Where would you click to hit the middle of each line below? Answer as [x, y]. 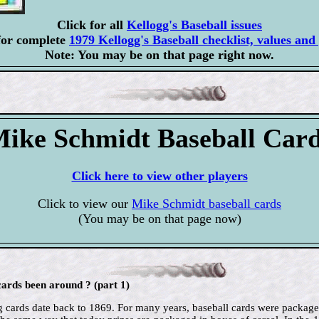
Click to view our [85, 204]
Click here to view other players [159, 176]
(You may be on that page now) [159, 219]
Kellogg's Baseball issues [194, 25]
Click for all [92, 25]
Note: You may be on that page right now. [159, 55]
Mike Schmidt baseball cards [206, 204]
